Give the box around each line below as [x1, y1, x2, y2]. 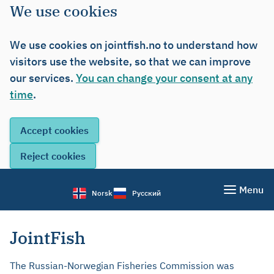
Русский [131, 188, 161, 198]
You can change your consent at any [76, 71, 253, 85]
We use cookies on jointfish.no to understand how [10, 38, 257, 52]
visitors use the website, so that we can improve [10, 54, 251, 68]
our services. [10, 71, 76, 85]
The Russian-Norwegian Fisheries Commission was [10, 259, 234, 272]
